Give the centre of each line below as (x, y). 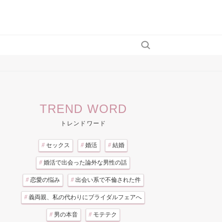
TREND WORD (83, 109)
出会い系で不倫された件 (108, 180)
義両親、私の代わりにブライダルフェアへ (85, 197)
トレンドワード (83, 123)
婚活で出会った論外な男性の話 (85, 162)
